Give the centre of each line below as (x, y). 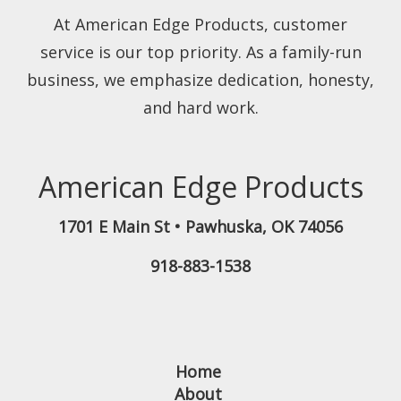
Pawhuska (224, 226)
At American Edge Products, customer (200, 24)
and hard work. (200, 107)
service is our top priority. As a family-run (200, 51)
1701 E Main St (114, 226)
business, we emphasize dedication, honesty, (200, 79)
